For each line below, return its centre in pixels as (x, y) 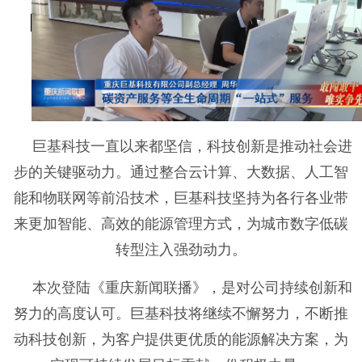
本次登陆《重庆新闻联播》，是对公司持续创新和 (192, 287)
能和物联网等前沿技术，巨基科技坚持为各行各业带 (181, 198)
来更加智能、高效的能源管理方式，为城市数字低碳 (181, 223)
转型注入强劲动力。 (181, 249)
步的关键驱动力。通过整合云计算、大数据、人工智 (181, 172)
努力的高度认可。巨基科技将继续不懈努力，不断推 (181, 313)
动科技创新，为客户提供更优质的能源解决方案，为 (181, 339)
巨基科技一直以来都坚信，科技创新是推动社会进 (192, 146)
